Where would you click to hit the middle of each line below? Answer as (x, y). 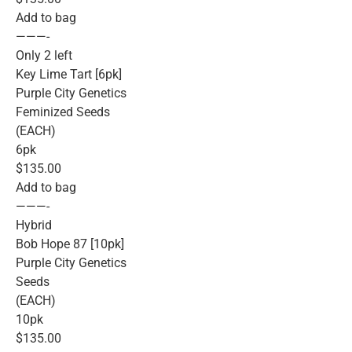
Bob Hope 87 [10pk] (70, 244)
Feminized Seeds (63, 112)
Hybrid (34, 225)
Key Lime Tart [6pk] (69, 74)
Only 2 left (44, 55)
